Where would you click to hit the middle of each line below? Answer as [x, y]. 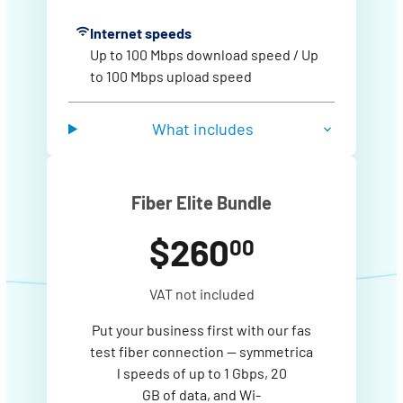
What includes [203, 129]
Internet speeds [141, 33]
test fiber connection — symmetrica [201, 351]
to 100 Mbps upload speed [171, 76]
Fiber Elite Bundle [201, 202]
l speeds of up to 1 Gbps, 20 [201, 373]
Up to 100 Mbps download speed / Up [204, 54]
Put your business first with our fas [201, 330]
